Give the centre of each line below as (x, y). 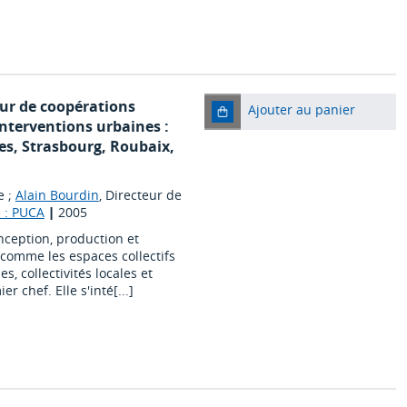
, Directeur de (140, 195)
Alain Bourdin (57, 195)
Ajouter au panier (301, 110)
